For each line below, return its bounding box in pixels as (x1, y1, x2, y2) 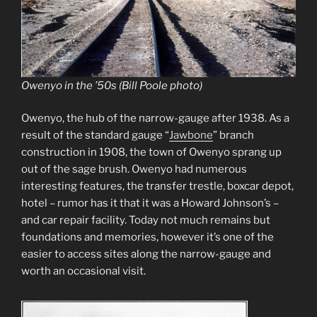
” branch (213, 129, 254, 142)
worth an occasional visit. (21, 265, 146, 278)
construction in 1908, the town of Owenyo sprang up (21, 146, 282, 159)
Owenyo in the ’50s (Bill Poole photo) (21, 79, 202, 92)
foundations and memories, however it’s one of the (21, 231, 274, 244)
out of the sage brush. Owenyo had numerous (21, 163, 247, 176)
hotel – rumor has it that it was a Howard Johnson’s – (21, 197, 279, 210)
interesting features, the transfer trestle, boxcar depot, (21, 180, 294, 193)
